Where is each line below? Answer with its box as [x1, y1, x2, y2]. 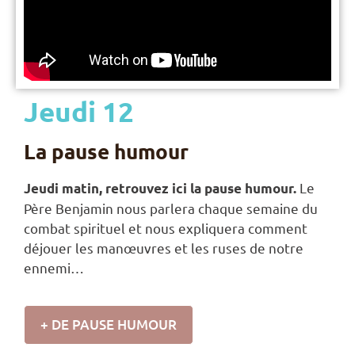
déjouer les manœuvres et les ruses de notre [24, 239, 303, 257]
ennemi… [24, 259, 87, 277]
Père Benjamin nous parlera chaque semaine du [24, 200, 318, 217]
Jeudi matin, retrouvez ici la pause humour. [24, 180, 296, 197]
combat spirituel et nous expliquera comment [24, 219, 307, 237]
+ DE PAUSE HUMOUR [40, 315, 177, 334]
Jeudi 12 [24, 94, 134, 129]
